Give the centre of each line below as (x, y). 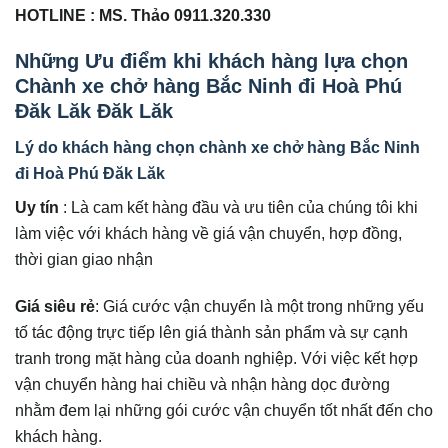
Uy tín (37, 206)
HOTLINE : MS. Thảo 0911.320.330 (143, 14)
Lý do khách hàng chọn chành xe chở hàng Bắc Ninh (217, 146)
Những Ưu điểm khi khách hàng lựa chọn (211, 60)
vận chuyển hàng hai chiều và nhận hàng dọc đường (202, 383)
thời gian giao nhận (84, 258)
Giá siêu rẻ (55, 305)
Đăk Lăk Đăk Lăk (94, 110)
